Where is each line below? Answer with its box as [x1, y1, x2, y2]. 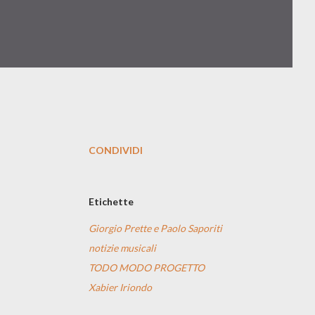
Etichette [89, 195, 134, 207]
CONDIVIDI [89, 144, 143, 156]
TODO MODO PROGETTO [89, 262, 205, 274]
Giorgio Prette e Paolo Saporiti [89, 222, 222, 234]
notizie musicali [89, 242, 156, 254]
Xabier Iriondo [89, 281, 152, 293]
